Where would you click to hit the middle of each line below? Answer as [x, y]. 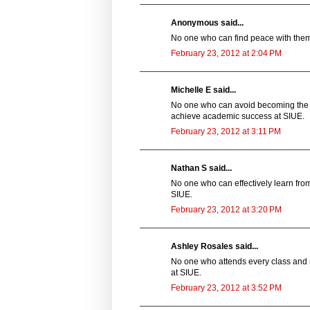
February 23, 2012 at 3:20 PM [226, 209]
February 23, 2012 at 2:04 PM [226, 53]
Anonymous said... [207, 22]
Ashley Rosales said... [215, 246]
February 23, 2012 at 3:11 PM [226, 131]
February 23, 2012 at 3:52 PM [226, 288]
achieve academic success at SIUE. [238, 116]
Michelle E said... [203, 90]
